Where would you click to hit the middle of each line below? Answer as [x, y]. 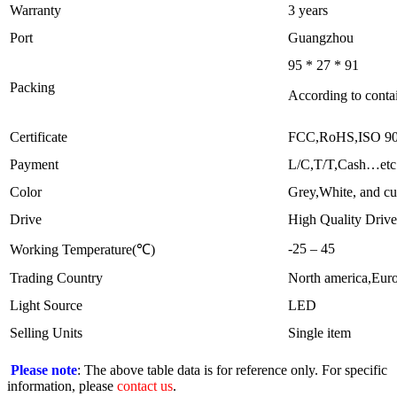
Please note [42, 370]
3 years [308, 10]
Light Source [46, 305]
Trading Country [56, 277]
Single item [319, 332]
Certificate [39, 136]
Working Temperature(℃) [82, 249]
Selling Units [46, 332]
